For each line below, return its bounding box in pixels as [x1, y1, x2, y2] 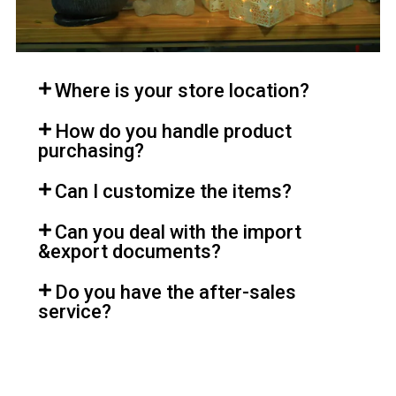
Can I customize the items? [55, 180, 293, 203]
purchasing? [38, 140, 144, 163]
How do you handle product [55, 120, 293, 143]
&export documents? [38, 240, 221, 263]
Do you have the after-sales [55, 281, 297, 304]
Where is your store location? [55, 80, 310, 103]
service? [38, 301, 111, 324]
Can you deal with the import [55, 221, 302, 244]
